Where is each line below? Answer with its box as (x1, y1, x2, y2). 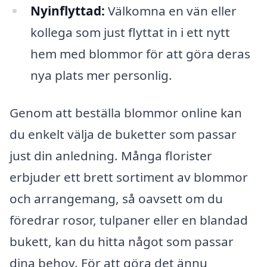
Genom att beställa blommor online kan (10, 104, 242, 122)
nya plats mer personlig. (30, 66, 172, 83)
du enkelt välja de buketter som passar (10, 126, 237, 143)
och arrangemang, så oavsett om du (10, 190, 223, 207)
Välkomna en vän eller (104, 2, 237, 19)
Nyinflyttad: (30, 2, 105, 19)
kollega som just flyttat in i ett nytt (30, 23, 230, 41)
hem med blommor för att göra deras (30, 45, 250, 62)
